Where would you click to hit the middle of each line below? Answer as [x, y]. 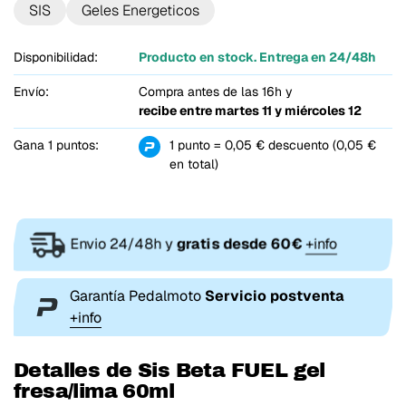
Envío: [31, 92]
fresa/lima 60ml [94, 391]
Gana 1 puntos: [56, 145]
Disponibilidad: [56, 58]
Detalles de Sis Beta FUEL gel [169, 371]
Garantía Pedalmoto [137, 296]
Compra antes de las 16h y [215, 92]
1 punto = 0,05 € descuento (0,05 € [272, 145]
